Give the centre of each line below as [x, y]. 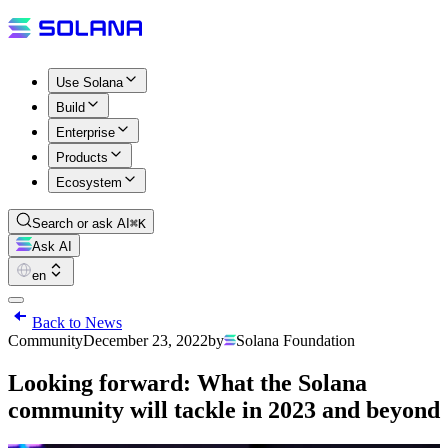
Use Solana [89, 82]
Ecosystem [89, 182]
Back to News [77, 322]
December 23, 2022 [145, 340]
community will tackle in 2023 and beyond [224, 409]
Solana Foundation [295, 340]
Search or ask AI [81, 223]
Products [82, 157]
